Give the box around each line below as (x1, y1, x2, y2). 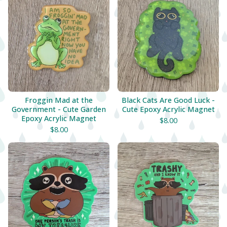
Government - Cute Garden (12, 104, 106, 114)
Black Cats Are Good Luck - (122, 95, 215, 105)
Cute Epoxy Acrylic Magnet (122, 104, 215, 114)
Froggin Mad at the (25, 95, 93, 105)
